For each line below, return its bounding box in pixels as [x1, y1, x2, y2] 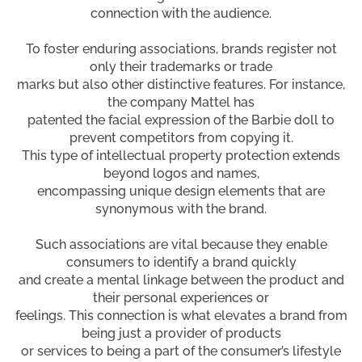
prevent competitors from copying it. [69, 129, 293, 145]
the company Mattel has [107, 94, 255, 110]
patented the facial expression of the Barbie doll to [27, 112, 335, 128]
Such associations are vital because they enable [35, 236, 327, 252]
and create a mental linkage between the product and [18, 271, 344, 288]
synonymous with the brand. [95, 200, 267, 217]
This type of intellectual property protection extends [22, 147, 340, 163]
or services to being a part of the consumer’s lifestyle [21, 343, 341, 359]
